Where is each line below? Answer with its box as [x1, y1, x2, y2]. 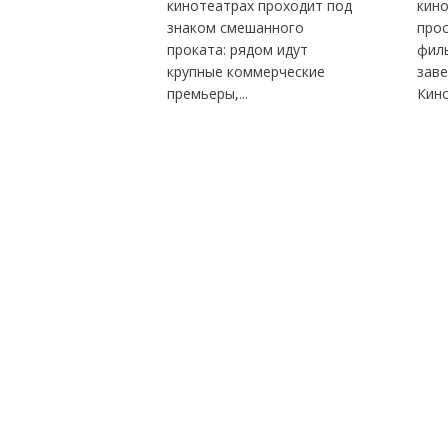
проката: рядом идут [166, 40, 308, 60]
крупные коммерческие [166, 62, 325, 82]
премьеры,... [166, 84, 248, 104]
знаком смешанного [166, 18, 304, 38]
